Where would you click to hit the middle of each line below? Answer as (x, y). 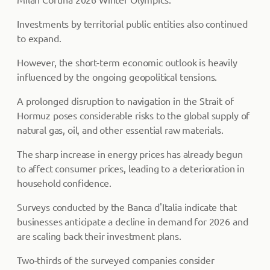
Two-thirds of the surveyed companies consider (116, 260)
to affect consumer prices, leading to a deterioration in (131, 168)
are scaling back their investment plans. (99, 236)
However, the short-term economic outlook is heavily (127, 62)
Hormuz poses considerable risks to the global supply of (133, 115)
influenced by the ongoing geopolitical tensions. (117, 77)
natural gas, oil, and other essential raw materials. (120, 130)
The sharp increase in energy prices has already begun (130, 154)
